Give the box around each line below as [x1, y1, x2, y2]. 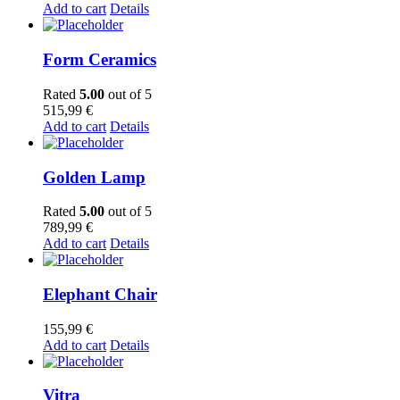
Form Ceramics [43, 50, 156, 70]
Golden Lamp [43, 167, 146, 187]
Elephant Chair [43, 285, 157, 304]
